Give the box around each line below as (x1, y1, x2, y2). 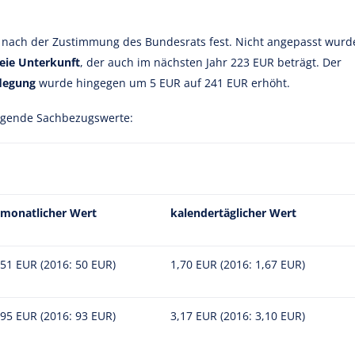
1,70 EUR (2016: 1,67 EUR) (170, 257, 305, 272)
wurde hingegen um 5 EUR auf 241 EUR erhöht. (36, 75, 290, 90)
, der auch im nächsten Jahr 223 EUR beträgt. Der (80, 55, 342, 70)
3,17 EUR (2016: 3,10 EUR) (170, 308, 305, 323)
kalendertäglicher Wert (170, 205, 296, 220)
